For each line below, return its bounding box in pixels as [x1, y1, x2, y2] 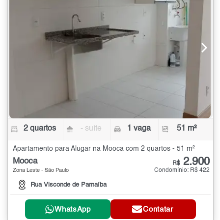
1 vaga [127, 124, 151, 133]
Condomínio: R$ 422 [154, 167, 210, 173]
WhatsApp [55, 205, 91, 213]
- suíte [81, 124, 102, 133]
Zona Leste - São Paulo [13, 167, 69, 173]
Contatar [143, 205, 173, 213]
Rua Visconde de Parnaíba [30, 182, 107, 188]
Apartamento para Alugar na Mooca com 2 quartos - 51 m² [13, 145, 195, 152]
